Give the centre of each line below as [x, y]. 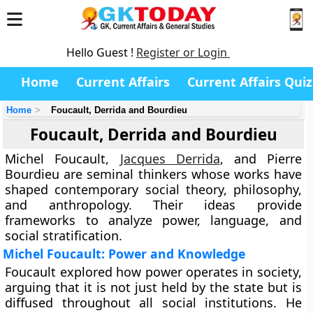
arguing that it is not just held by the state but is [153, 287]
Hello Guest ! [101, 52]
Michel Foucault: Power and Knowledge [124, 254]
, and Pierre [261, 159]
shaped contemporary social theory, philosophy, [153, 189]
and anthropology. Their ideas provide [153, 205]
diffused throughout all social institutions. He [153, 303]
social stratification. [64, 235]
